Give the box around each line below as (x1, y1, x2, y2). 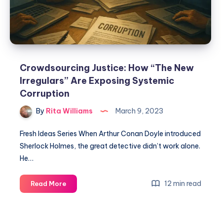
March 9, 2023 (114, 107, 163, 116)
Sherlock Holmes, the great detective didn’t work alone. (20, 142, 200, 151)
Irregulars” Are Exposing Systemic (20, 75, 174, 87)
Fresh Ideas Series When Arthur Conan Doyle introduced (20, 129, 201, 139)
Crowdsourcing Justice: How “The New (20, 62, 194, 74)
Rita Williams (44, 107, 93, 116)
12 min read (163, 179, 201, 188)
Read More (31, 180, 66, 188)
